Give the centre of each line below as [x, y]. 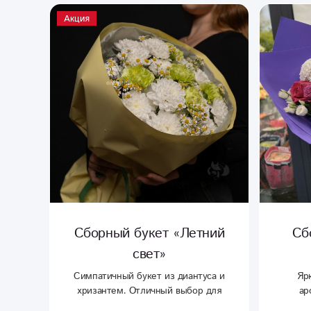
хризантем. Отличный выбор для [149, 291]
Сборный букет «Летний [149, 233]
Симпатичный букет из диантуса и [149, 276]
